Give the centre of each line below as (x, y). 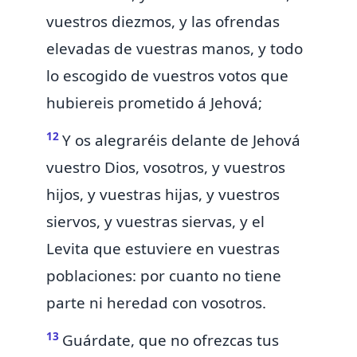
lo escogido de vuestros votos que (167, 76)
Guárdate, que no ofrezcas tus (171, 341)
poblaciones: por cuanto (134, 276)
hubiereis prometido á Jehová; (154, 103)
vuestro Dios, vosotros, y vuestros (166, 168)
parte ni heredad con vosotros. (156, 303)
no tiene (252, 276)
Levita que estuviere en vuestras (163, 249)
